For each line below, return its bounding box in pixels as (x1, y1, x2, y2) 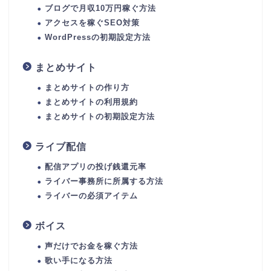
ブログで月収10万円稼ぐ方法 (45, 4, 156, 13)
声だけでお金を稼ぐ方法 (45, 241, 138, 251)
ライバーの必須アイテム (45, 191, 138, 201)
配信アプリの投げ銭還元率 (45, 162, 146, 172)
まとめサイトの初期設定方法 (45, 112, 155, 122)
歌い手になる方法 (45, 256, 113, 266)
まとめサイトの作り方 (45, 83, 129, 93)
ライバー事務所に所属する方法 (45, 177, 163, 186)
